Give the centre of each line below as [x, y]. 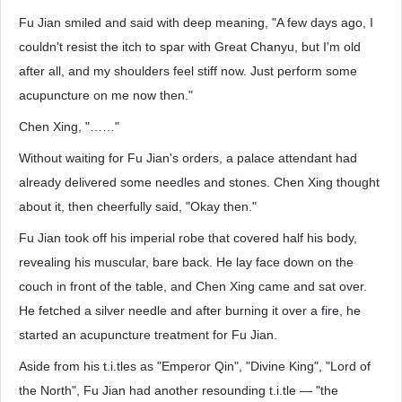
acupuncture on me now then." [106, 95]
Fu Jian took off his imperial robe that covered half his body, [188, 238]
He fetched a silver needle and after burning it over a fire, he [190, 310]
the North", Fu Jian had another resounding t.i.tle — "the [179, 390]
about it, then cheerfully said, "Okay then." [138, 206]
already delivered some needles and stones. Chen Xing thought [199, 182]
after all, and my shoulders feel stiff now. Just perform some [188, 71]
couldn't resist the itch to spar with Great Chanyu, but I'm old [190, 47]
